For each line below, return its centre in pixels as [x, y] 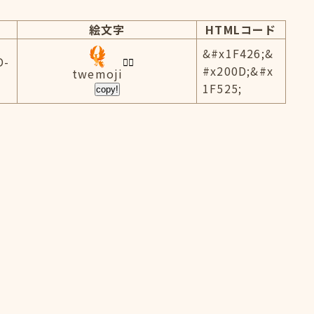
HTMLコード [241, 29]
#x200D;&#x [238, 71]
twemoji [97, 74]
